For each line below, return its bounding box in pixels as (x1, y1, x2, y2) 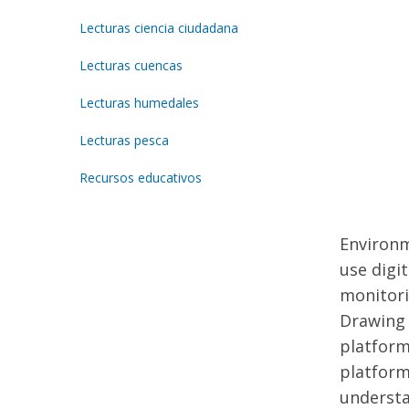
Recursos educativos (79, 169, 202, 187)
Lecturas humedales (79, 94, 199, 112)
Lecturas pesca (79, 131, 169, 150)
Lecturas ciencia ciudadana (79, 19, 238, 37)
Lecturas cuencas (79, 57, 183, 75)
